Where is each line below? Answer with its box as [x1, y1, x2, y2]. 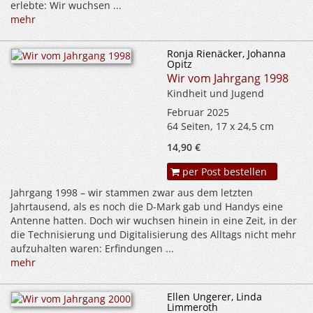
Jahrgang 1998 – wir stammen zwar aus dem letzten [10, 186, 253, 200]
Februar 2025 [167, 105, 229, 119]
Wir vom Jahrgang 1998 [167, 71, 289, 87]
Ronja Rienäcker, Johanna [167, 47, 286, 61]
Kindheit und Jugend [167, 87, 264, 101]
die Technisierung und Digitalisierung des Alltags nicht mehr [10, 228, 296, 242]
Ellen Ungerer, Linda [167, 290, 262, 304]
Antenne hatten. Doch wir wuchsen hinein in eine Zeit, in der [10, 214, 297, 228]
